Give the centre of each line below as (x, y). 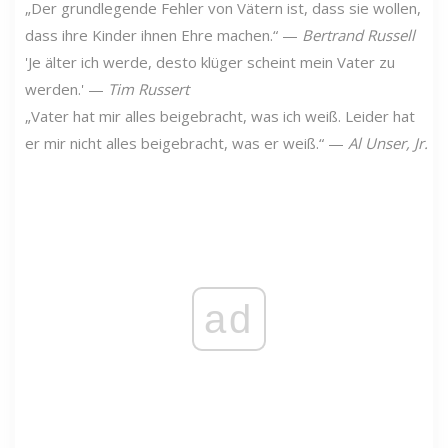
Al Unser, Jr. (388, 142)
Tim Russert (148, 88)
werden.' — (66, 88)
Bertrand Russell (358, 34)
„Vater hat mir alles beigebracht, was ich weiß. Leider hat (220, 115)
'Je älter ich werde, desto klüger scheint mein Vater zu (210, 61)
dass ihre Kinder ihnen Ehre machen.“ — (163, 34)
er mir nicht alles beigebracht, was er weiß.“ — (186, 142)
